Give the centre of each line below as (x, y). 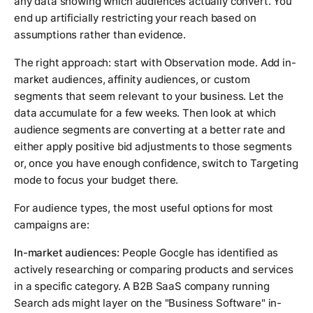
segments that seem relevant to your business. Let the (149, 96)
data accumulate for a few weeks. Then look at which (145, 113)
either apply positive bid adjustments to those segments (153, 147)
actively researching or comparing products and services (154, 270)
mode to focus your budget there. (96, 180)
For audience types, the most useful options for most (144, 208)
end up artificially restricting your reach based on (135, 18)
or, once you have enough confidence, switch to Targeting (156, 163)
